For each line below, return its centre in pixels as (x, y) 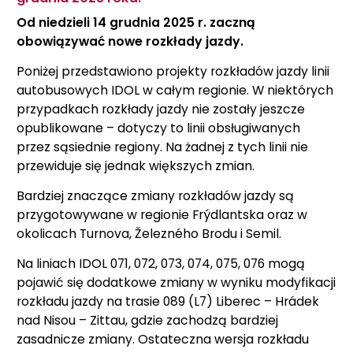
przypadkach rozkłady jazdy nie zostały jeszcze (161, 109)
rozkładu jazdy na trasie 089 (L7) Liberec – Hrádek (168, 301)
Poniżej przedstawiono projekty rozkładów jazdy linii (173, 71)
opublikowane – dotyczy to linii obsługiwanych (158, 128)
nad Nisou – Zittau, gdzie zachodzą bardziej (147, 320)
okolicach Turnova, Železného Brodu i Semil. (149, 234)
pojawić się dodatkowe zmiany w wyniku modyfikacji (176, 282)
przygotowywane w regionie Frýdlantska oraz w (162, 215)
